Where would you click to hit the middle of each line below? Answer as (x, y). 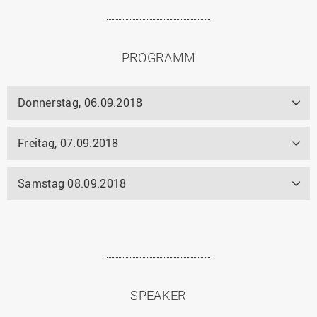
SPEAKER (158, 295)
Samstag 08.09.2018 (72, 183)
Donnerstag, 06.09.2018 (80, 102)
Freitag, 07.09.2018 (68, 143)
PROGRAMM (158, 57)
